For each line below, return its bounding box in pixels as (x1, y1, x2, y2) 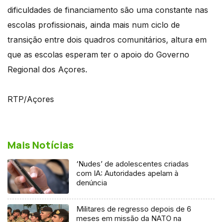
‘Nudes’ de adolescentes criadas (76, 159, 189, 168)
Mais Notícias (7, 138, 74, 152)
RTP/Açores (7, 94, 54, 104)
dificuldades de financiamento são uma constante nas (7, 4, 208, 15)
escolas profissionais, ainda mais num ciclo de (7, 19, 180, 30)
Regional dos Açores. (7, 64, 87, 74)
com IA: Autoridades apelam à (76, 168, 179, 178)
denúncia (76, 177, 108, 187)
